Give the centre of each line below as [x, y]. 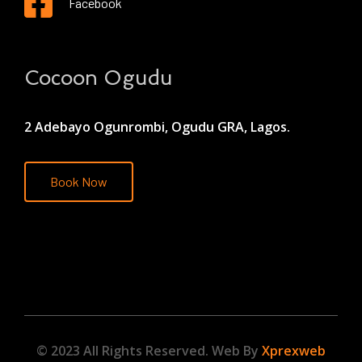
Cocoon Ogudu [99, 78]
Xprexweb [294, 351]
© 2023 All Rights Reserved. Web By [149, 351]
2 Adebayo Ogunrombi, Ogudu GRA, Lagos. [157, 127]
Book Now [79, 182]
